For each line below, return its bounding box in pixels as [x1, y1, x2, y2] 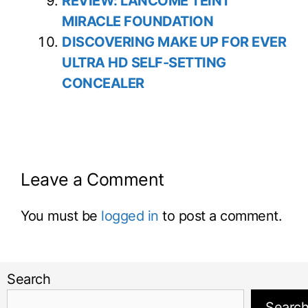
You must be [21, 208, 101, 225]
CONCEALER [62, 75, 144, 92]
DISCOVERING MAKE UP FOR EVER [62, 34, 286, 51]
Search [7, 271, 50, 288]
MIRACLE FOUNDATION [62, 13, 213, 30]
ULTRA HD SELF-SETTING [62, 54, 226, 71]
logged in [101, 208, 159, 225]
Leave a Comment [21, 169, 164, 190]
